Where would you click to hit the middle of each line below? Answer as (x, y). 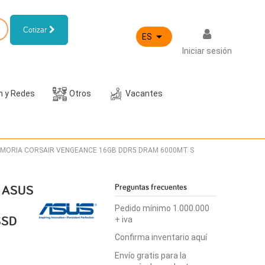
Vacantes (144, 93)
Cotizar (36, 30)
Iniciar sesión (207, 51)
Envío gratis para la (151, 255)
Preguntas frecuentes (151, 187)
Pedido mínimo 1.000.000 (162, 209)
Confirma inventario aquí (161, 237)
